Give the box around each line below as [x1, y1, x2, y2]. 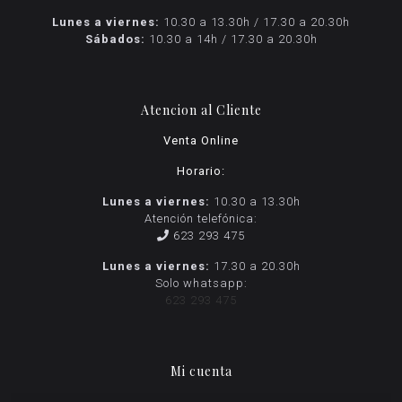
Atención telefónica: [144, 211, 258, 225]
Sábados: [84, 31, 145, 46]
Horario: [177, 163, 225, 178]
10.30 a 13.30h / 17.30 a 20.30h [160, 14, 350, 29]
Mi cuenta [170, 362, 232, 380]
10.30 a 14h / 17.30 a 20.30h [144, 31, 318, 46]
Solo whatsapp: [154, 275, 248, 290]
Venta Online [163, 133, 239, 147]
